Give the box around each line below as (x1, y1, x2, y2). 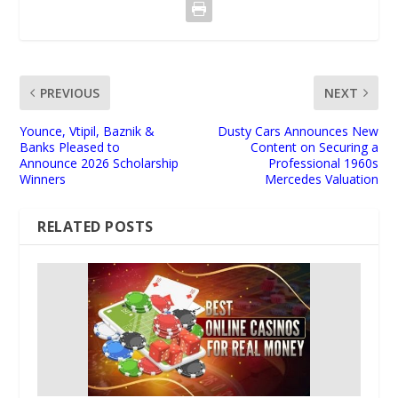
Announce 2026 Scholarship (20, 155, 179, 172)
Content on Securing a (250, 139, 378, 156)
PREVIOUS (40, 84, 100, 102)
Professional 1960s (267, 155, 378, 172)
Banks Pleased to (20, 139, 121, 156)
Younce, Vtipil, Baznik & (20, 123, 155, 140)
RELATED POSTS (37, 217, 154, 237)
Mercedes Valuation (264, 171, 378, 188)
